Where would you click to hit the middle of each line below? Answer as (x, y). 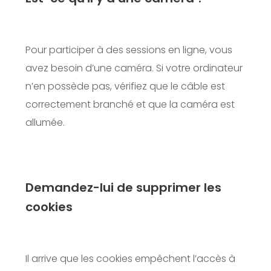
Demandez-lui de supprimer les (123, 188)
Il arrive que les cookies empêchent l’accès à (130, 259)
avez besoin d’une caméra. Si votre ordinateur (134, 68)
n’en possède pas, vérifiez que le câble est (125, 87)
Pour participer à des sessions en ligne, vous (129, 50)
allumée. (45, 123)
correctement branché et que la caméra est (130, 105)
